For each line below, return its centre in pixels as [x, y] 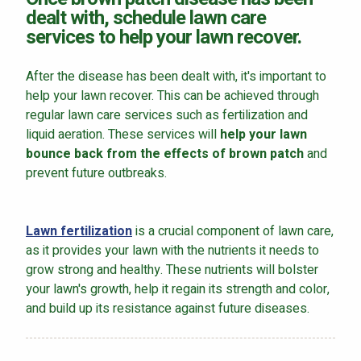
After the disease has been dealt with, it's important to [176, 76]
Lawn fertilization [79, 231]
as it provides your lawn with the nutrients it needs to [172, 250]
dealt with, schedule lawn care [146, 18]
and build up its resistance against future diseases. [168, 308]
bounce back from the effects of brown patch [165, 154]
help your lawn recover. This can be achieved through [172, 95]
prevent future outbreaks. [96, 173]
